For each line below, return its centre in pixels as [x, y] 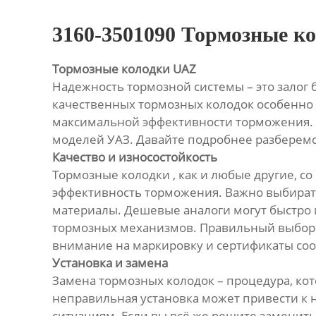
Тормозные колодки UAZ [124, 69]
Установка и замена [110, 263]
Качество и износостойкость [134, 157]
